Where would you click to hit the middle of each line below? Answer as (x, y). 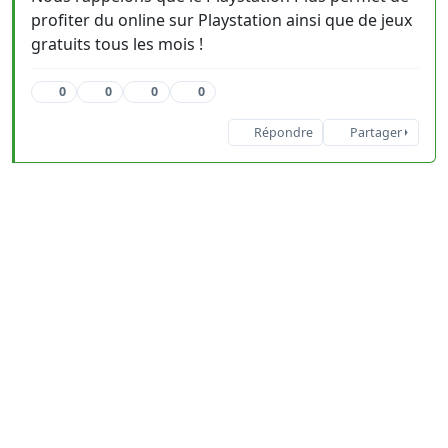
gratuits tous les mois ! (117, 44)
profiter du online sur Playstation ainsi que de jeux (221, 20)
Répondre (283, 132)
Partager (375, 132)
